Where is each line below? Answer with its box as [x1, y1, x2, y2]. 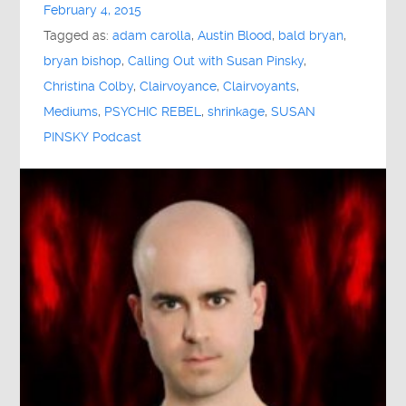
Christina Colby [43, 79, 134, 95]
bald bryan [278, 28, 344, 44]
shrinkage [208, 104, 266, 121]
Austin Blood [198, 28, 273, 44]
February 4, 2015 [43, 3, 142, 19]
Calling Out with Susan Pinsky [128, 53, 304, 70]
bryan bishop [43, 53, 122, 70]
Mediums [43, 104, 99, 121]
